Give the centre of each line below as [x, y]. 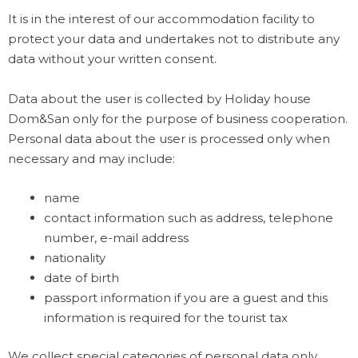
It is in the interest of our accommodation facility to [161, 19]
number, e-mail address [116, 238]
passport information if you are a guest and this [186, 298]
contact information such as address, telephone [189, 218]
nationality [75, 258]
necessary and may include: [91, 159]
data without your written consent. [112, 59]
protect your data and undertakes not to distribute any [174, 39]
